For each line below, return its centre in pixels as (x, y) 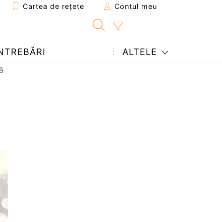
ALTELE (138, 52)
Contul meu (135, 6)
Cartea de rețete (52, 6)
